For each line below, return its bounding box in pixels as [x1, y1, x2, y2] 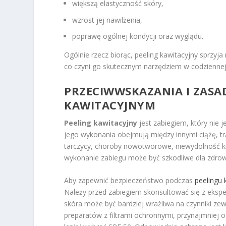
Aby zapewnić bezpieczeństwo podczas [64, 176, 195, 186]
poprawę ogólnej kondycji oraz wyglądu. [72, 31, 204, 41]
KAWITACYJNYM [64, 97, 156, 112]
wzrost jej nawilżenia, [72, 15, 143, 25]
